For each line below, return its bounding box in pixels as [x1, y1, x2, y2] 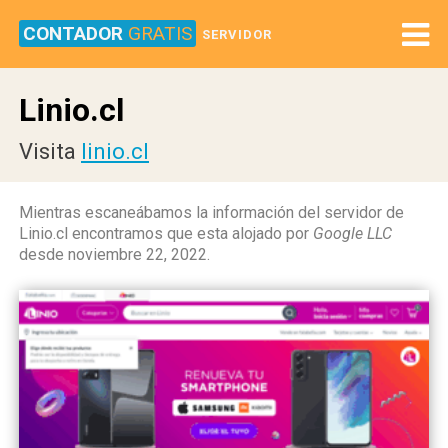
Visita [19, 139, 81, 164]
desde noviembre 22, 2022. [19, 245, 210, 264]
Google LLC [313, 224, 392, 243]
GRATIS [128, 22, 192, 45]
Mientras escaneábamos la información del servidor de [19, 203, 404, 222]
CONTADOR [23, 22, 128, 45]
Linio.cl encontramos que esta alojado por [19, 224, 313, 243]
